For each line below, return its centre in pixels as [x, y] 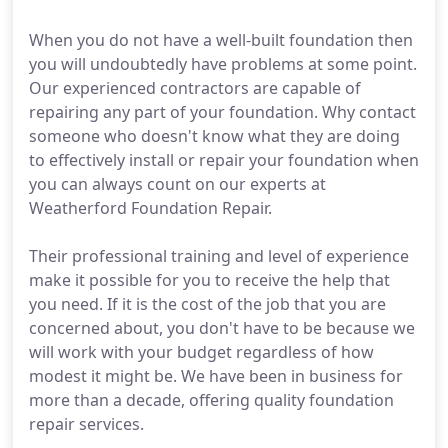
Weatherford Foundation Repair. [150, 208]
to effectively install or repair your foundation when [224, 160]
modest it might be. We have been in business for [216, 376]
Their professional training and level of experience [219, 256]
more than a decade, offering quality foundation [211, 400]
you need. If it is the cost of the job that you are [207, 304]
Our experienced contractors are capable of [195, 88]
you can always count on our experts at [177, 184]
